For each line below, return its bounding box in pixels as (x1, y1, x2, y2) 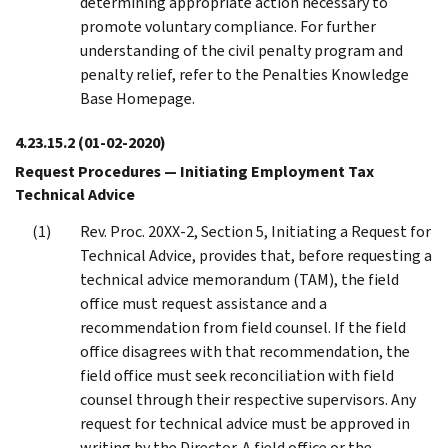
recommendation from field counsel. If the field (80, 316, 406, 338)
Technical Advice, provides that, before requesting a (80, 244, 432, 266)
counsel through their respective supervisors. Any (80, 388, 416, 410)
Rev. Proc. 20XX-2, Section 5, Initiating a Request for (80, 220, 431, 242)
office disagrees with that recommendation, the (80, 340, 410, 362)
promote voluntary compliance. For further (80, 15, 376, 37)
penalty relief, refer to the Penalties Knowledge (80, 63, 409, 85)
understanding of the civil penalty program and (80, 39, 403, 61)
